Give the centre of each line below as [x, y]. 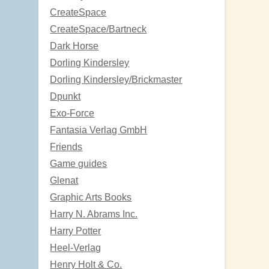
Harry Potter [76, 231]
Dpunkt [65, 96]
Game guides [79, 163]
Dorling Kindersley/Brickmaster [116, 79]
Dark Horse [74, 46]
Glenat [64, 180]
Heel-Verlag [76, 247]
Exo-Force [72, 113]
